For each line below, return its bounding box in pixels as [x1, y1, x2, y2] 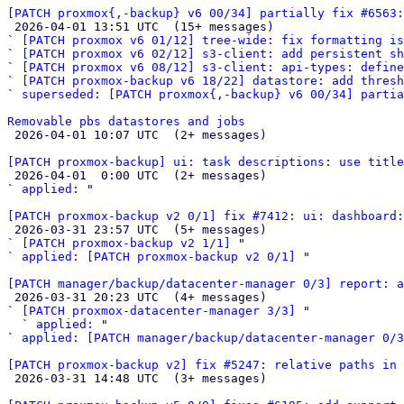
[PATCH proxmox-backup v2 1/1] [22, 236, 231, 250]
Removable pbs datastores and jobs [7, 115, 245, 128]
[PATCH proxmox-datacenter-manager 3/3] [22, 304, 296, 317]
